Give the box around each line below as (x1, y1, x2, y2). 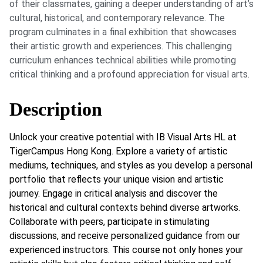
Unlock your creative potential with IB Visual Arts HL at (9, 131, 237, 143)
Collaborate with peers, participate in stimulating (9, 215, 210, 227)
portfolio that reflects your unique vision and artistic (9, 173, 224, 185)
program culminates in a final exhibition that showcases (9, 26, 237, 38)
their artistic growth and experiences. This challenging (9, 41, 232, 52)
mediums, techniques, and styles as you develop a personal (9, 159, 252, 171)
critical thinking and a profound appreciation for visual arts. (9, 69, 249, 80)
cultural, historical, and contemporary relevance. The (9, 12, 225, 24)
